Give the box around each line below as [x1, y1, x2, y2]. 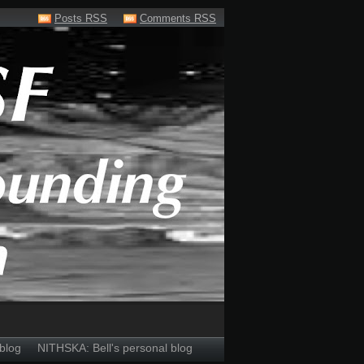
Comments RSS [140, 12, 216, 24]
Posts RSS [54, 12, 107, 24]
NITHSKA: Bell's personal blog [37, 341, 193, 354]
